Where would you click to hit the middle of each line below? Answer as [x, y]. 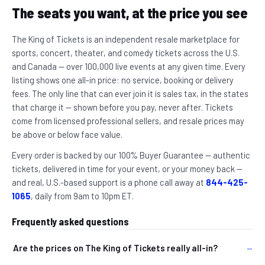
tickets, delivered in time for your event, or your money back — [127, 169]
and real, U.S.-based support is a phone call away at [109, 182]
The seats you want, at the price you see [130, 13]
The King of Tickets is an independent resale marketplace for [126, 39]
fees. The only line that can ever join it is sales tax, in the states [130, 93]
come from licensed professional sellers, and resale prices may [128, 121]
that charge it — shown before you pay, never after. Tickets [122, 107]
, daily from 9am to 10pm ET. [82, 196]
